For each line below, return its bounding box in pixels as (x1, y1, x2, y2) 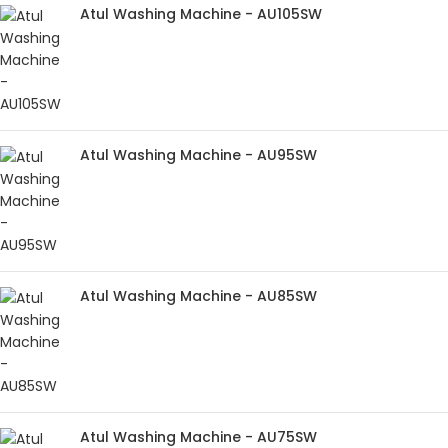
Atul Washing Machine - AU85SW (80, 285, 317, 306)
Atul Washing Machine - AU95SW (80, 144, 317, 165)
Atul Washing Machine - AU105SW (80, 3, 322, 24)
